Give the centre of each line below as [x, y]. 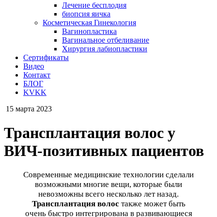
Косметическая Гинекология [89, 23]
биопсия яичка [86, 14]
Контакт [37, 75]
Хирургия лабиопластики [105, 49]
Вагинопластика [89, 31]
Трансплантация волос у [90, 132]
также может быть [152, 204]
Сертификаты [46, 58]
